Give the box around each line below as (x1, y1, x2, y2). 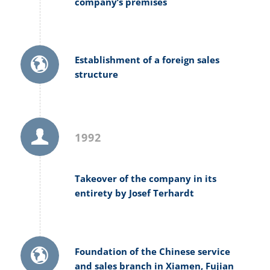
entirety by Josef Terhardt (74, 187, 194, 199)
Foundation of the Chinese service (74, 245, 230, 257)
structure (74, 68, 118, 81)
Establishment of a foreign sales (74, 54, 219, 66)
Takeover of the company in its (74, 172, 216, 184)
